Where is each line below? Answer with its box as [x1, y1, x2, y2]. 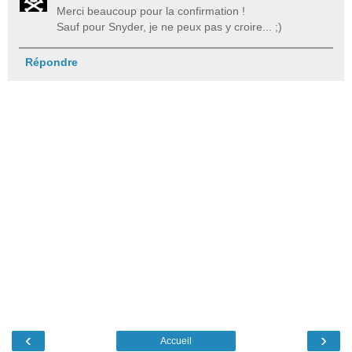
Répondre [24, 56, 78, 69]
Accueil [160, 335, 192, 347]
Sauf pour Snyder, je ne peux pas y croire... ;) [57, 20, 283, 33]
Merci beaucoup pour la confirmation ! [57, 4, 246, 17]
